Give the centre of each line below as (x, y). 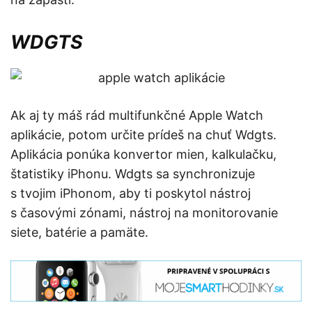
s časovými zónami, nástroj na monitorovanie (144, 213)
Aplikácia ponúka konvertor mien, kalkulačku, (143, 155)
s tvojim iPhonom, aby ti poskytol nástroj (131, 194)
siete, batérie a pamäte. (79, 233)
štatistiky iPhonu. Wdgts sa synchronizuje (133, 174)
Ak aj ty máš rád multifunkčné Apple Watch (137, 116)
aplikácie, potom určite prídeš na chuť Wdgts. (143, 135)
